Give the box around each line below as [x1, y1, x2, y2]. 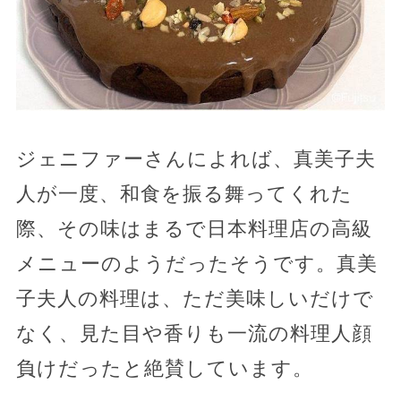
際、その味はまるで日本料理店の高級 [15, 217, 372, 240]
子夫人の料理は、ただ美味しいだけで [15, 286, 374, 310]
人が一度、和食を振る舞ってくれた [15, 182, 353, 205]
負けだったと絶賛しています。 [15, 356, 313, 380]
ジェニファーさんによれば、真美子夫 [15, 147, 376, 170]
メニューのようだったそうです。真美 [15, 252, 378, 275]
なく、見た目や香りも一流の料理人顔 [15, 321, 372, 345]
